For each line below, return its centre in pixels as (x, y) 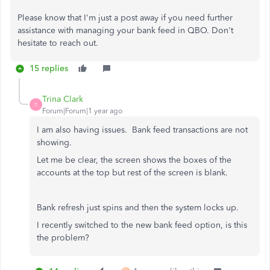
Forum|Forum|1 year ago (82, 111)
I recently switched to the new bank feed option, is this (142, 225)
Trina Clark (63, 99)
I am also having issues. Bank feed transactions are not (142, 130)
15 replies (49, 68)
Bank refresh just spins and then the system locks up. (138, 208)
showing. (55, 143)
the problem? (63, 238)
